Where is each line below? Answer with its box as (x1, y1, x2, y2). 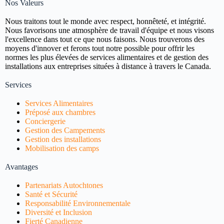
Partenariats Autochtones (25, 181, 103, 189)
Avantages (5, 162, 38, 171)
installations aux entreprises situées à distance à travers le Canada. (5, 62, 211, 70)
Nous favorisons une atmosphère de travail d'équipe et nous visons (5, 26, 214, 34)
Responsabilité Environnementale (25, 199, 130, 207)
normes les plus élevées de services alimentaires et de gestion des (5, 53, 208, 61)
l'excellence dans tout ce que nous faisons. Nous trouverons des (5, 35, 204, 43)
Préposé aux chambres (25, 108, 95, 116)
